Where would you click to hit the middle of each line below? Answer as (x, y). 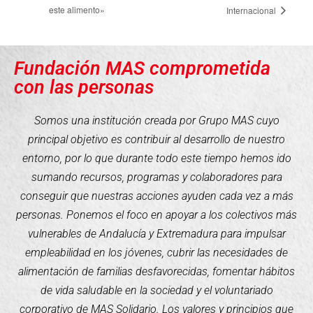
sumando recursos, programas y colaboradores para (156, 177)
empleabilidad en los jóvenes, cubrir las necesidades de (156, 253)
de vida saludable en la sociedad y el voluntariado (156, 291)
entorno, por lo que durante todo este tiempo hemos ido (156, 159)
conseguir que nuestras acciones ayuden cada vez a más (156, 196)
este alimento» (77, 9)
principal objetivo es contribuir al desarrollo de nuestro (156, 140)
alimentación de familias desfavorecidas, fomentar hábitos (156, 272)
